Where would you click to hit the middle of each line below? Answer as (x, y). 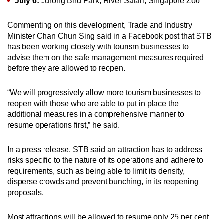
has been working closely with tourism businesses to (98, 46)
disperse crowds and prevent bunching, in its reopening (103, 181)
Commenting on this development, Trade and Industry (100, 25)
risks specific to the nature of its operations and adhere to (105, 160)
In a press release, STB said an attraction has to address (105, 149)
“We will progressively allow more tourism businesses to (104, 92)
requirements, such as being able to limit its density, (96, 171)
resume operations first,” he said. (64, 125)
